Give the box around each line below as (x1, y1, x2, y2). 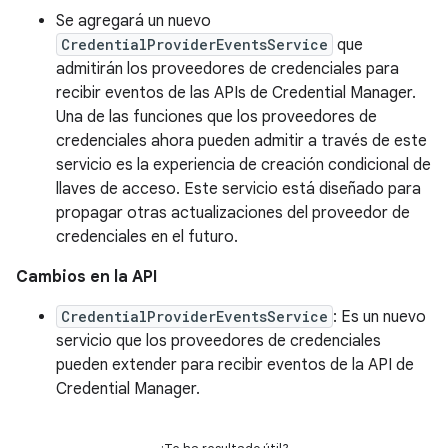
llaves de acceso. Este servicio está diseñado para (56, 179, 421, 199)
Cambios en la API (16, 267, 157, 287)
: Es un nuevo (333, 307, 426, 327)
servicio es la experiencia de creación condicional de (56, 155, 431, 175)
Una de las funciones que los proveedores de (56, 107, 377, 127)
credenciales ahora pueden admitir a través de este (56, 131, 427, 151)
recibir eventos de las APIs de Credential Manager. (56, 83, 416, 103)
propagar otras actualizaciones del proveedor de (56, 203, 410, 223)
